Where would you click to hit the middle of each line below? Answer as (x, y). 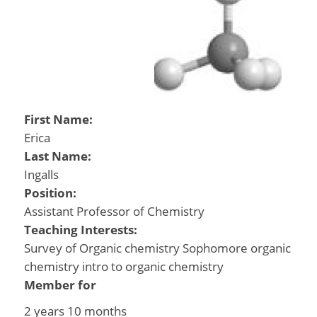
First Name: (59, 119)
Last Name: (59, 156)
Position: (51, 193)
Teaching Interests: (82, 230)
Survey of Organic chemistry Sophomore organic (157, 248)
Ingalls (41, 174)
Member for (60, 285)
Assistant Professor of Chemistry (114, 211)
